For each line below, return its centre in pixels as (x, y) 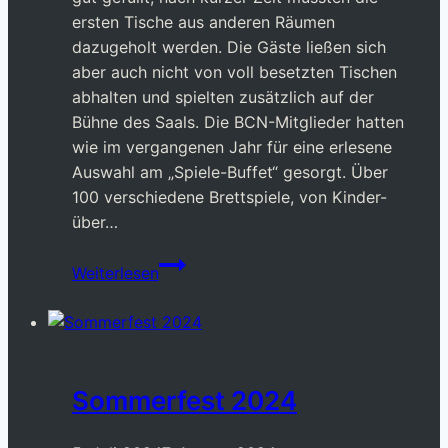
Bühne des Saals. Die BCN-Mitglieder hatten (238, 122)
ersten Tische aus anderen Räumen (203, 22)
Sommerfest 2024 (184, 400)
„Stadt (181, 262)
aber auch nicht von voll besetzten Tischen (234, 72)
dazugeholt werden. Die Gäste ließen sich (229, 47)
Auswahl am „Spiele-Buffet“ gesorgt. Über (230, 172)
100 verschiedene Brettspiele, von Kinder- (229, 197)
